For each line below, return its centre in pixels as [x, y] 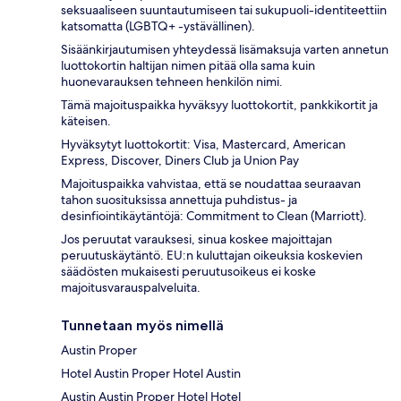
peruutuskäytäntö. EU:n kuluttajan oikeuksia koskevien [212, 255]
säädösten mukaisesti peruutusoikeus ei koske [188, 271]
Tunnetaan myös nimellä [142, 325]
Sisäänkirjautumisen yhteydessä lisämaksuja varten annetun [225, 49]
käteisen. [86, 120]
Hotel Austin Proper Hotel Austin [151, 373]
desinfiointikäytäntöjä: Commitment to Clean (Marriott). [214, 215]
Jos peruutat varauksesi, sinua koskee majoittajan [196, 239]
